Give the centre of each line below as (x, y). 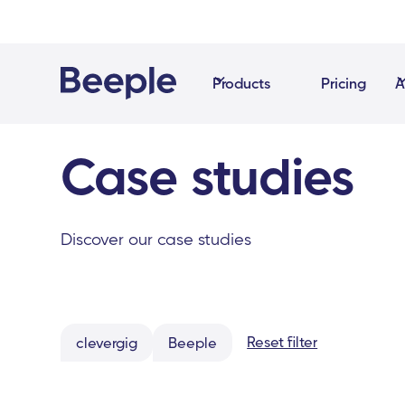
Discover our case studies (156, 239)
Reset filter (283, 342)
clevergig (107, 343)
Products (242, 83)
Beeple (193, 343)
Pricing (344, 83)
